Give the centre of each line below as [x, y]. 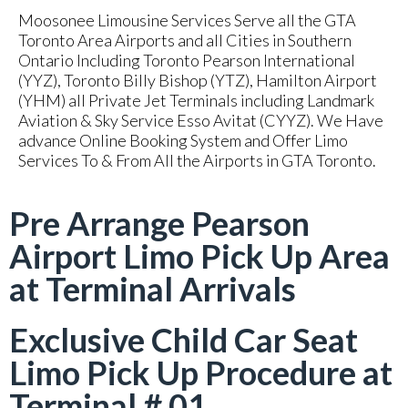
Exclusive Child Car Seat [184, 340]
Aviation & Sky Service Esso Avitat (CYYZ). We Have [201, 120]
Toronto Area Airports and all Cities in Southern [185, 40]
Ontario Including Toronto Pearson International [187, 60]
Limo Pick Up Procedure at [201, 372]
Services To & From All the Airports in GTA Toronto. [197, 160]
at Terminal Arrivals [153, 289]
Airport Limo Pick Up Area [199, 256]
